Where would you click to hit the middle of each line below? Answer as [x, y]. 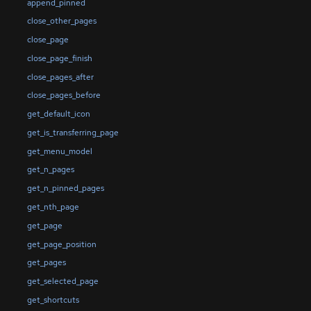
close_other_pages [61, 21]
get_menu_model [59, 151]
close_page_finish [59, 58]
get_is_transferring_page [73, 132]
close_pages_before [64, 95]
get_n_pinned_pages [65, 188]
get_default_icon [58, 114]
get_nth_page [53, 207]
